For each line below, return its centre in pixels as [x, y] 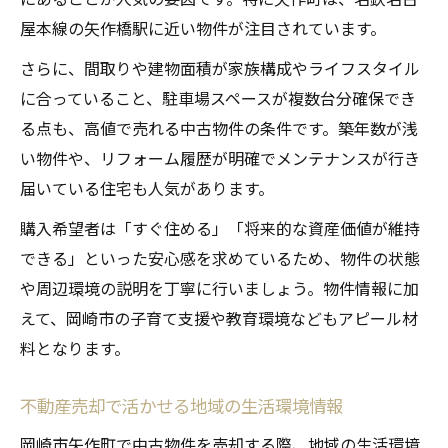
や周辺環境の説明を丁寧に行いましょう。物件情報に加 [219, 288]
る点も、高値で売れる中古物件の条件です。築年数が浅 [219, 128]
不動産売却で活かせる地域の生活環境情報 [181, 406]
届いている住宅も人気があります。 [147, 188]
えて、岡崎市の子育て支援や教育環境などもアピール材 [219, 318]
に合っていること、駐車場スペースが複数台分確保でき [218, 98]
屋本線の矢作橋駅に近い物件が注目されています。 [203, 28]
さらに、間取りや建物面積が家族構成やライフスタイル [220, 68]
